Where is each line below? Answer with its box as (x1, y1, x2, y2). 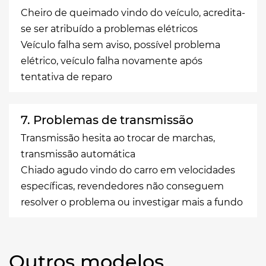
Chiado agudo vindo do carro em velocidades (21, 164, 235, 176)
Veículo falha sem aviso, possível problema (21, 39, 220, 50)
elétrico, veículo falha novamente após (21, 55, 202, 66)
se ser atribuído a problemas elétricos (21, 23, 198, 34)
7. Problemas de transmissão (21, 112, 194, 127)
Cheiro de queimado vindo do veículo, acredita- (21, 7, 245, 18)
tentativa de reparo (21, 71, 112, 83)
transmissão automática (21, 148, 135, 160)
